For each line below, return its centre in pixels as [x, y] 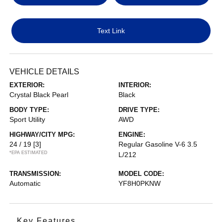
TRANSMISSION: [35, 174]
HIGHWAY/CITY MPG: [42, 135]
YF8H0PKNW [139, 184]
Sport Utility [28, 120]
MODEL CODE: [141, 174]
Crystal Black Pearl [39, 95]
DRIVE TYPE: [139, 110]
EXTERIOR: [27, 85]
